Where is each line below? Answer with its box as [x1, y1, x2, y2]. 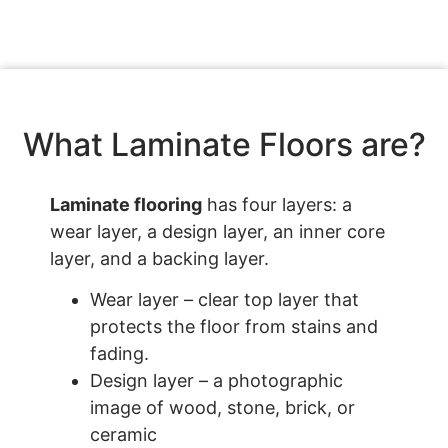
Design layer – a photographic [90, 370, 343, 392]
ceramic [90, 424, 157, 446]
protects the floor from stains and [90, 316, 378, 338]
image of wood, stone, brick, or [90, 397, 355, 419]
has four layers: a [202, 193, 352, 215]
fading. [90, 343, 149, 365]
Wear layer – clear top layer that [90, 289, 359, 311]
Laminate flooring [50, 193, 202, 215]
